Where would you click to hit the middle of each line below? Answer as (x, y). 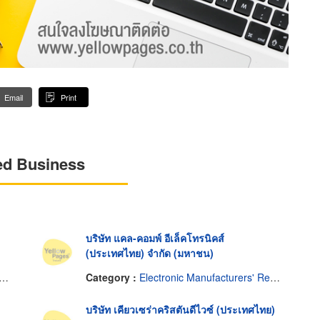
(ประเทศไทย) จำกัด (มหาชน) (149, 253)
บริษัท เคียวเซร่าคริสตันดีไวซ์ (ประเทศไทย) (180, 310)
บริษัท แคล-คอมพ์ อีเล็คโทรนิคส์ (155, 238)
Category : (112, 277)
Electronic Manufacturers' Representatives (204, 277)
